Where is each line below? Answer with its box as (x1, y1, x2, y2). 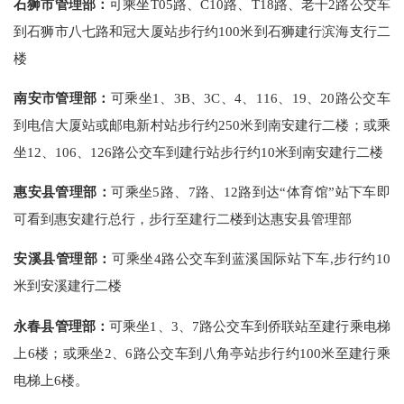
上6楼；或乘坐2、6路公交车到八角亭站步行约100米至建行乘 (14, 344, 390, 361)
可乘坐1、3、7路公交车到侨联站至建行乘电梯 (109, 317, 390, 334)
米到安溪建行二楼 (14, 278, 123, 294)
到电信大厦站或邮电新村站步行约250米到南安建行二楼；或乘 (14, 116, 390, 133)
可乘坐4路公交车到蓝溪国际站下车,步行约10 (111, 251, 390, 267)
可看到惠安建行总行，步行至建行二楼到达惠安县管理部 (14, 211, 353, 227)
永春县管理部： (14, 317, 110, 334)
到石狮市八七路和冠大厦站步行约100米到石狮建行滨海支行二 (14, 23, 390, 39)
